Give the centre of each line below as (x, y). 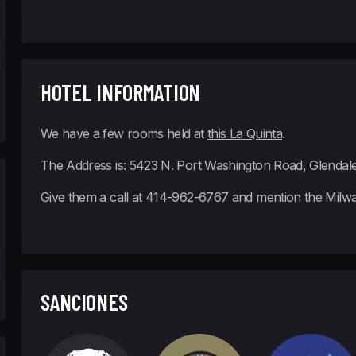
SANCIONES (84, 302)
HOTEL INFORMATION (120, 92)
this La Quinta (244, 133)
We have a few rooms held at (124, 133)
